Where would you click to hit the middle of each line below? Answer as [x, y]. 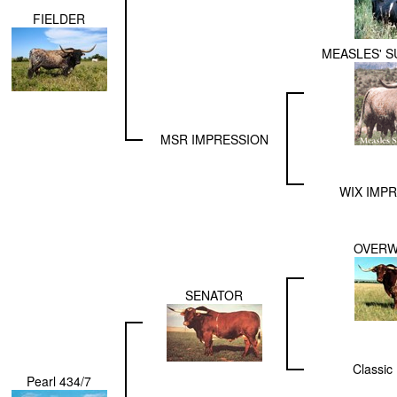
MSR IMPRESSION [214, 139]
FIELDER [59, 18]
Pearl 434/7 [59, 381]
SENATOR [214, 295]
